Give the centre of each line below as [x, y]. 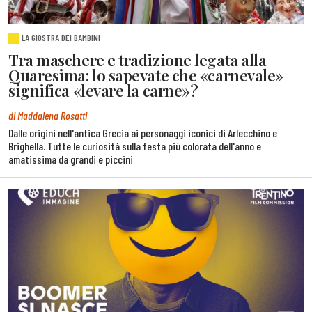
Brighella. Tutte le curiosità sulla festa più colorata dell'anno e [135, 146]
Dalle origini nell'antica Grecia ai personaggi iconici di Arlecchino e [143, 133]
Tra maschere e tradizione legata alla [138, 60]
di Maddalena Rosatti [48, 116]
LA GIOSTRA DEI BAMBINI [61, 38]
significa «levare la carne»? [103, 91]
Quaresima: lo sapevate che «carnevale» [146, 76]
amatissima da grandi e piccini [71, 159]
